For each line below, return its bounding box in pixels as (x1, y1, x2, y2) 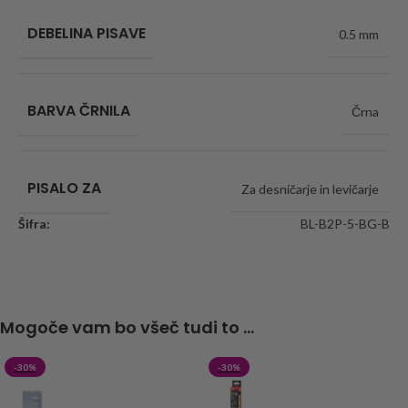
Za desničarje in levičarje (241, 181, 379, 198)
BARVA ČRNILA (27, 100, 130, 122)
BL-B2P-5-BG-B (301, 216, 390, 232)
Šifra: (18, 216, 50, 232)
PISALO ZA (27, 178, 101, 199)
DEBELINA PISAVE (27, 23, 146, 45)
